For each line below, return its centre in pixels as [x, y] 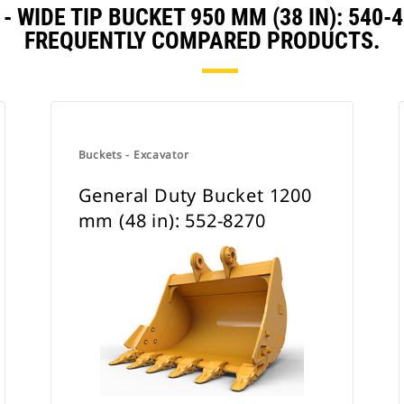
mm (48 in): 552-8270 [172, 220]
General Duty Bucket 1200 [195, 195]
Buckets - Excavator [133, 155]
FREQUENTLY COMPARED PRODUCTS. [202, 41]
